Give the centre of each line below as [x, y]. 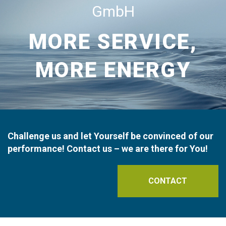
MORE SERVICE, [113, 41]
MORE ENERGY [113, 70]
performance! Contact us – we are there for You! [108, 148]
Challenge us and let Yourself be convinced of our [110, 136]
